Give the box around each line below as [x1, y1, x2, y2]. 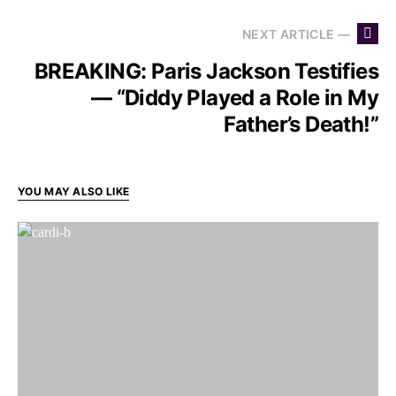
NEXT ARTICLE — [242, 26, 350, 42]
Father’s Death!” [223, 111, 378, 138]
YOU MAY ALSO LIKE [18, 185, 130, 199]
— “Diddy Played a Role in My [90, 85, 378, 111]
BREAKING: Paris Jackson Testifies [34, 58, 378, 85]
